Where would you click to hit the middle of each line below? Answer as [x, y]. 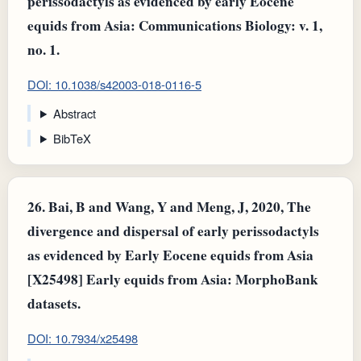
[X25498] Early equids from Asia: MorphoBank [173, 279]
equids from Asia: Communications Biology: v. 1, [175, 25]
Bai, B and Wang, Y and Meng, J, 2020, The [178, 206]
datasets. [54, 303]
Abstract [74, 113]
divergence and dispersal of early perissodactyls [173, 230]
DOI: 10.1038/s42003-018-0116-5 [114, 85]
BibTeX [72, 138]
